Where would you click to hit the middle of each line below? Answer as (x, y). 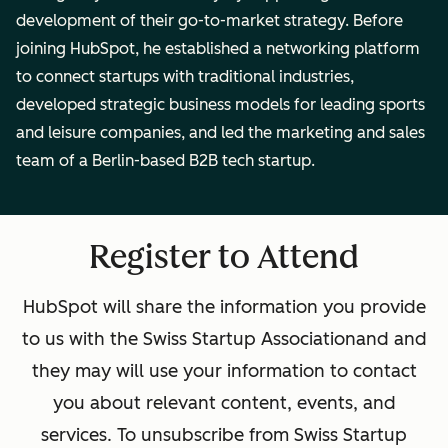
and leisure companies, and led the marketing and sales (220, 132)
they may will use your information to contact (224, 370)
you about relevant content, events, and (224, 402)
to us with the (82, 338)
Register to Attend (224, 256)
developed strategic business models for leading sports (220, 104)
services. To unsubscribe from (167, 434)
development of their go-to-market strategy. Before (209, 20)
